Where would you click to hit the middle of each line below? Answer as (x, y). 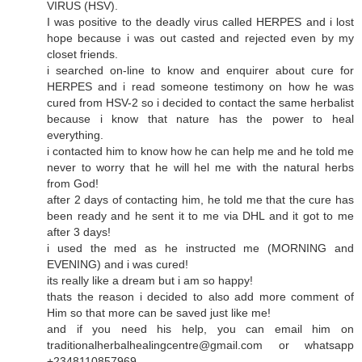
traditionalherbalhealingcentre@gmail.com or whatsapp (200, 345)
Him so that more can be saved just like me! (159, 312)
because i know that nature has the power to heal (200, 118)
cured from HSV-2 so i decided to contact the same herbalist (200, 102)
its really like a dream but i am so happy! (150, 280)
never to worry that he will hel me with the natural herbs (200, 167)
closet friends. (82, 54)
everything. (75, 135)
